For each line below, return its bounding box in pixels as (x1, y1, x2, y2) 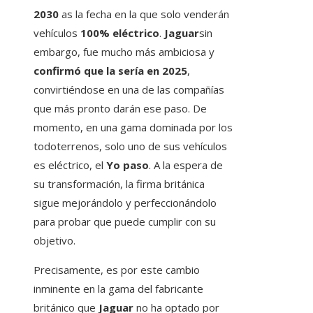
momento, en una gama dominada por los (34, 120, 233, 135)
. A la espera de (149, 158, 223, 173)
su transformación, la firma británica (34, 177, 205, 191)
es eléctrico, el (34, 158, 106, 173)
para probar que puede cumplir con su (34, 214, 216, 229)
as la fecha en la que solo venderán (61, 7, 229, 22)
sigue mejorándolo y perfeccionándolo (34, 196, 217, 210)
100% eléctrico (78, 26, 159, 41)
